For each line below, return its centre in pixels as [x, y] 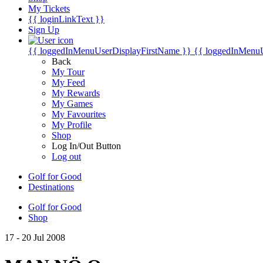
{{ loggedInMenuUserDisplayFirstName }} [110, 51]
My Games [72, 104]
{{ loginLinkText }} [66, 19]
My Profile [72, 125]
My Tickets [49, 9]
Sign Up [44, 30]
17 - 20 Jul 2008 [35, 237]
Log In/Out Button [86, 146]
